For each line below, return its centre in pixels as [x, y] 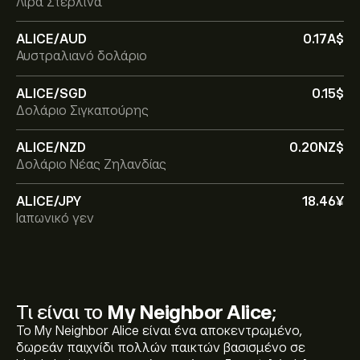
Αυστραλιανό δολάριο [82, 56]
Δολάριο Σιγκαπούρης [82, 111]
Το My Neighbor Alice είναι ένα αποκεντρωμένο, [160, 331]
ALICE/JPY [49, 202]
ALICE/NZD [51, 148]
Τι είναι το [61, 312]
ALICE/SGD [51, 94]
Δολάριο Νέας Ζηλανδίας [91, 165]
